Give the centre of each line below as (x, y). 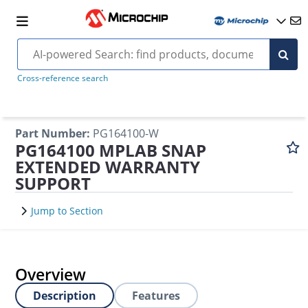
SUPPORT (53, 183)
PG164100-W (126, 133)
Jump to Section (67, 211)
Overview (51, 274)
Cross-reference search (62, 78)
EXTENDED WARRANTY (108, 167)
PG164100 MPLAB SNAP (111, 150)
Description (65, 296)
